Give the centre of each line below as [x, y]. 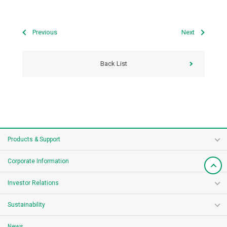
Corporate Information [38, 161]
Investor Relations [33, 183]
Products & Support [34, 139]
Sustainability [26, 205]
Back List [113, 64]
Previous [45, 32]
